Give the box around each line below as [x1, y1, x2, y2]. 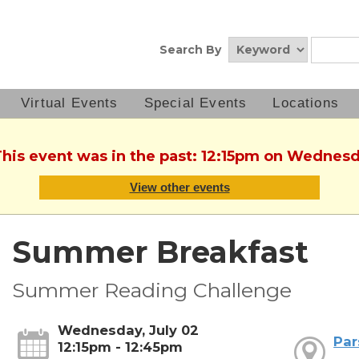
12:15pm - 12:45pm [57, 339, 183, 356]
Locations [272, 95, 340, 111]
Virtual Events [21, 95, 119, 111]
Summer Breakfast [11, 234, 309, 271]
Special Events [143, 95, 248, 111]
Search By [159, 42, 221, 57]
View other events [129, 180, 230, 195]
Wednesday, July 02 [57, 322, 199, 339]
